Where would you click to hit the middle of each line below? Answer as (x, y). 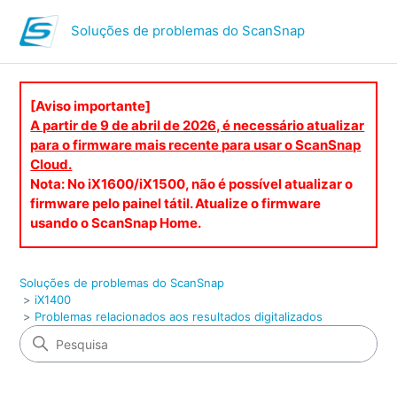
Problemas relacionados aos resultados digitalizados (179, 316)
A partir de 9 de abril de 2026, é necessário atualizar (198, 125)
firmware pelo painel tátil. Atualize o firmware (176, 203)
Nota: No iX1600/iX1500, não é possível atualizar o (192, 184)
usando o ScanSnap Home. (116, 223)
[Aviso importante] (91, 106)
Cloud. (51, 164)
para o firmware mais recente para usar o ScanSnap (196, 145)
